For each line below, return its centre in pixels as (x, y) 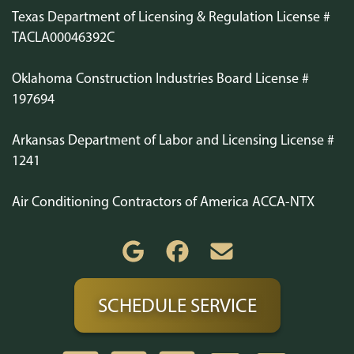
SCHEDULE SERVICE (177, 305)
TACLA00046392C (63, 37)
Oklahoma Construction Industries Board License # (160, 78)
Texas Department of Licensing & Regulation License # (171, 17)
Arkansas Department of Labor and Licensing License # (173, 140)
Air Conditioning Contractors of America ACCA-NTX (163, 201)
